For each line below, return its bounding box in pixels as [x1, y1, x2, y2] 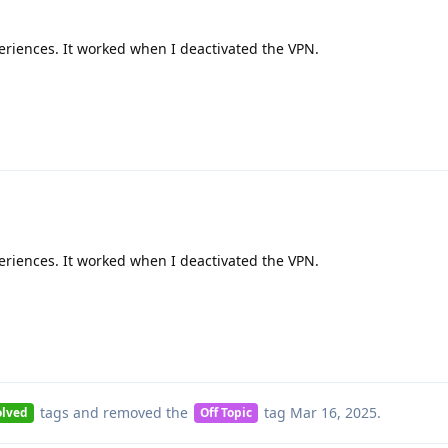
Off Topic [199, 404, 252, 421]
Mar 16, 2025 [289, 402, 377, 422]
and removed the [68, 402, 192, 422]
